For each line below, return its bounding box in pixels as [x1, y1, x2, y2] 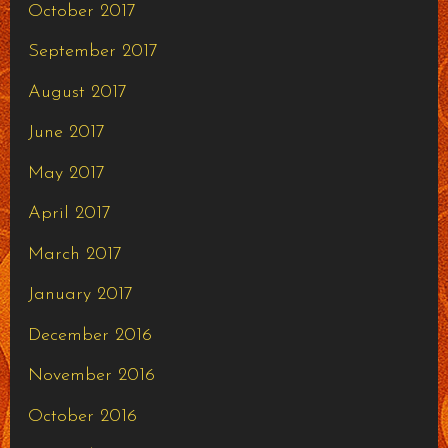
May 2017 [27, 163, 105, 183]
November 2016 [27, 366, 155, 386]
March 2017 [27, 244, 122, 264]
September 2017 [27, 42, 158, 62]
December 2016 [27, 325, 152, 345]
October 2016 [27, 406, 137, 426]
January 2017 [27, 285, 133, 305]
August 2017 [27, 82, 127, 102]
